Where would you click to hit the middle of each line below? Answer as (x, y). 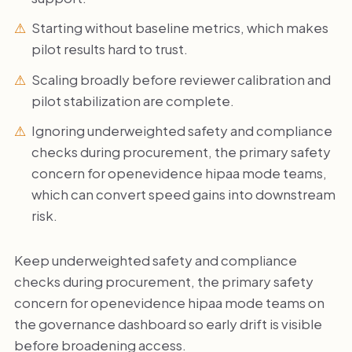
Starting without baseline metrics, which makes (180, 28)
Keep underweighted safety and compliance (155, 260)
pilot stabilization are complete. (133, 100)
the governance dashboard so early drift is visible (168, 323)
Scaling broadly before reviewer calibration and (181, 79)
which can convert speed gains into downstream (184, 194)
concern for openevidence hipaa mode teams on (169, 302)
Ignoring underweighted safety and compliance (182, 130)
